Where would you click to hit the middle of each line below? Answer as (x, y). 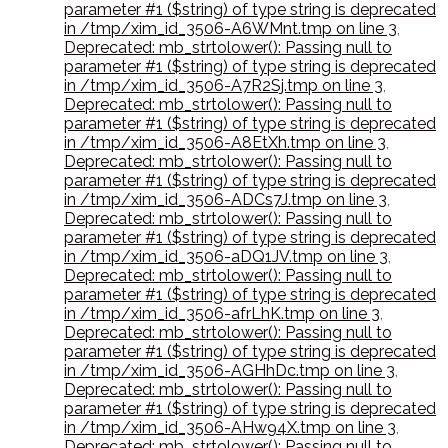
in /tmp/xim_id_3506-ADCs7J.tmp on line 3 (225, 200)
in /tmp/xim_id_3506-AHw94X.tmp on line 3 (230, 428)
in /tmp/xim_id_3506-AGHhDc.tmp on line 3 (229, 371)
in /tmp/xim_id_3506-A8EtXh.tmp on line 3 (225, 143)
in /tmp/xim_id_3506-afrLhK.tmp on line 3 (222, 314)
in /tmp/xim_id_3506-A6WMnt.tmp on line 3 (230, 29)
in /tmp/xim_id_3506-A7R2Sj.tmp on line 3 (223, 86)
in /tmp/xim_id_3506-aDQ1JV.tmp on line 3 (226, 257)
